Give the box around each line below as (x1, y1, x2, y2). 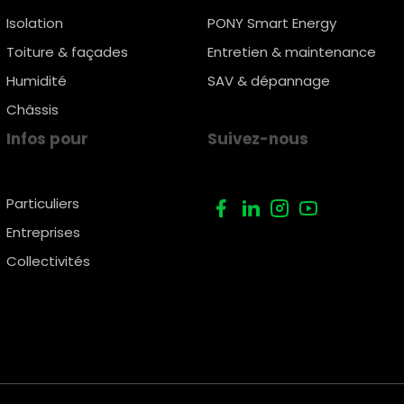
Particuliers (5, 194, 79, 213)
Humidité (5, 71, 67, 90)
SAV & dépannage (207, 71, 330, 90)
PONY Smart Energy (207, 14, 336, 32)
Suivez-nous (207, 128, 308, 150)
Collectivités (5, 252, 90, 271)
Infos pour (5, 128, 88, 150)
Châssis (5, 100, 59, 119)
